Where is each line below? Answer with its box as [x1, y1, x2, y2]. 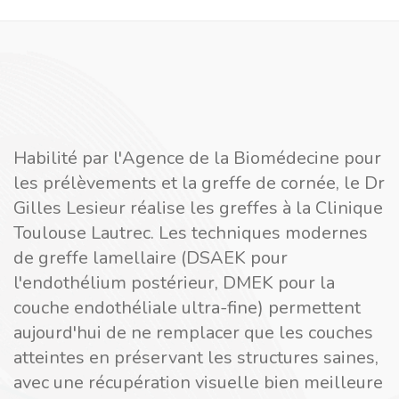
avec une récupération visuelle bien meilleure [13, 370, 383, 395]
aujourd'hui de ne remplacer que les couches [13, 321, 373, 345]
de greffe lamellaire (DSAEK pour [13, 246, 288, 270]
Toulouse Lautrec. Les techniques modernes [13, 221, 368, 245]
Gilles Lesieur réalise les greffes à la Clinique [13, 196, 383, 220]
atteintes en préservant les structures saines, [13, 346, 379, 370]
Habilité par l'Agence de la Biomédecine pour [13, 146, 381, 170]
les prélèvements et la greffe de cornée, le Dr [13, 171, 385, 195]
